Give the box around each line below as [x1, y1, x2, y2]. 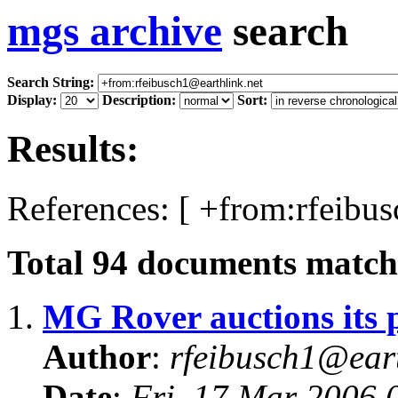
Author [43, 338, 151, 377]
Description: [102, 92, 176, 108]
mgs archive [7, 8, 222, 54]
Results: [7, 128, 139, 171]
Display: [7, 92, 57, 108]
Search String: [7, 75, 94, 91]
